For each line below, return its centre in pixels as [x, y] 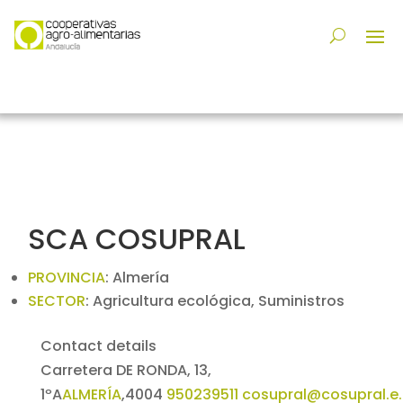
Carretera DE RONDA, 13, [125, 371]
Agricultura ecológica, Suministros [218, 301]
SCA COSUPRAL [136, 239]
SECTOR [56, 301]
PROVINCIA [66, 278]
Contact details [98, 346]
